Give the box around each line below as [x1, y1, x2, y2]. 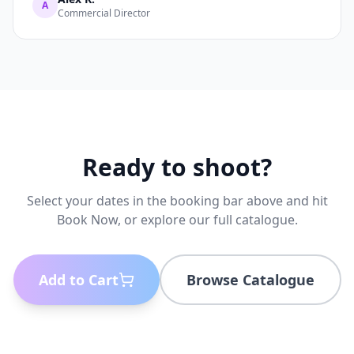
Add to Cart [38, 269, 119, 289]
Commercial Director [58, 6, 150, 20]
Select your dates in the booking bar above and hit [26, 191, 328, 209]
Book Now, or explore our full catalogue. [56, 210, 298, 228]
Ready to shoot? [82, 150, 272, 183]
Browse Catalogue [186, 269, 314, 289]
